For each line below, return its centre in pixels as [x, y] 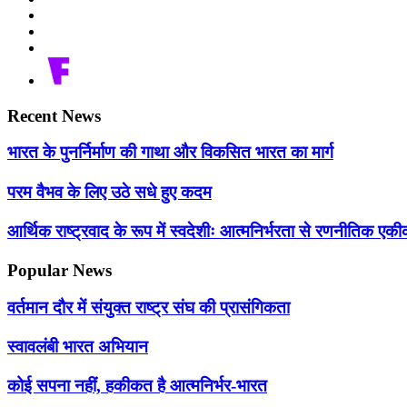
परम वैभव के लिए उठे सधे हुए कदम [109, 192]
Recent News [54, 115]
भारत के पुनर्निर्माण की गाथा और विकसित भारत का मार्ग [170, 153]
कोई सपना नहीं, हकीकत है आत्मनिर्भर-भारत [137, 386]
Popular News [60, 271]
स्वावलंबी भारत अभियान [78, 347]
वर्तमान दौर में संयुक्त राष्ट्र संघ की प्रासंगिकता [149, 307]
